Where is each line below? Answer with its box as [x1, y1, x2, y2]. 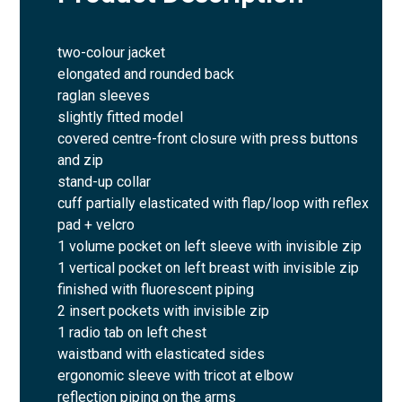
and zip [57, 151, 104, 169]
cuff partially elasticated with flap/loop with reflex [57, 194, 370, 212]
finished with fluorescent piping [57, 280, 255, 298]
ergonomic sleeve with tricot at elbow [57, 366, 294, 384]
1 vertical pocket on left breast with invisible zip [57, 258, 360, 276]
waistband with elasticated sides [57, 345, 269, 363]
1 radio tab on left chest [57, 323, 207, 341]
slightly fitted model [57, 108, 184, 126]
